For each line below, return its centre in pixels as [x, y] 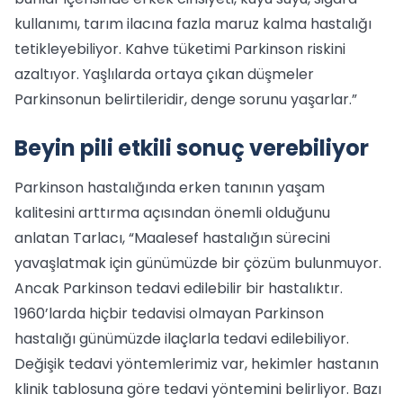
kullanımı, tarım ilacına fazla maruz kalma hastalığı [193, 23]
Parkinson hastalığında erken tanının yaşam [170, 187]
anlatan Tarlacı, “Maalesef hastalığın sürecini [172, 237]
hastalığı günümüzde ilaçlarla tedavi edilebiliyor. [182, 338]
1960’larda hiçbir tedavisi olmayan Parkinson [169, 313]
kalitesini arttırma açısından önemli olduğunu [172, 212]
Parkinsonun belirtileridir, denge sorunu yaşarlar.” [186, 99]
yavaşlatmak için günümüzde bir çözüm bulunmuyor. [198, 263]
